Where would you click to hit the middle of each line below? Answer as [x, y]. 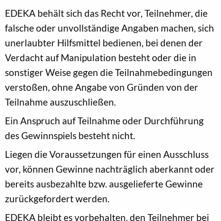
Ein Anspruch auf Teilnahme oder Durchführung [104, 120]
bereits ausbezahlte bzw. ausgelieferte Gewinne [104, 184]
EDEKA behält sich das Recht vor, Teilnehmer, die [106, 13]
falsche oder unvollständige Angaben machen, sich [110, 28]
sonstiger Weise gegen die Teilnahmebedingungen [109, 72]
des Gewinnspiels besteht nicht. [70, 135]
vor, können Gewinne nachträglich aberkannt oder [110, 169]
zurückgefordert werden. [57, 198]
